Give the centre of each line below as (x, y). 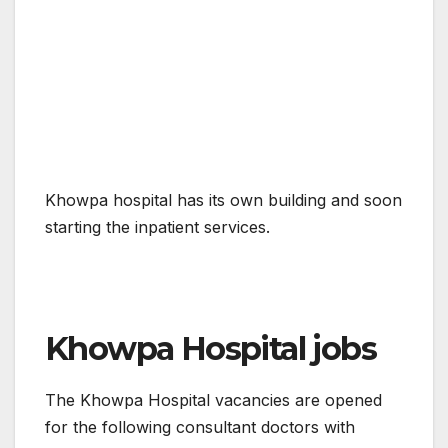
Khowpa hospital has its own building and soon (223, 200)
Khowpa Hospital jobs (210, 349)
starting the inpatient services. (157, 227)
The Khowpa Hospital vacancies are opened (213, 400)
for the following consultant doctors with (200, 427)
